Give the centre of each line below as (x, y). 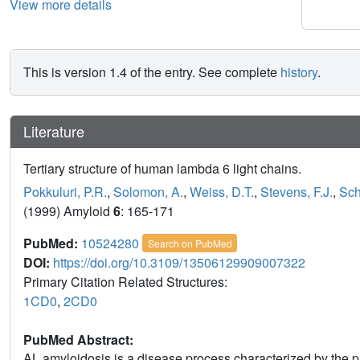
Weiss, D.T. (222, 191)
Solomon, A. (148, 191)
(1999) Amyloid (68, 211)
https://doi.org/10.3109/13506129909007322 (179, 262)
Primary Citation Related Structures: (127, 281)
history (299, 72)
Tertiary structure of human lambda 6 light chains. (162, 168)
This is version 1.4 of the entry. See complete (152, 72)
